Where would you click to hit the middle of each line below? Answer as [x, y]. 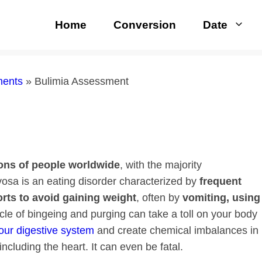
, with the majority [161, 165]
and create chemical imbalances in [178, 230]
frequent [220, 181]
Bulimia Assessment [82, 81]
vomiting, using [221, 197]
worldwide [94, 165]
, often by [159, 197]
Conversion [145, 25]
